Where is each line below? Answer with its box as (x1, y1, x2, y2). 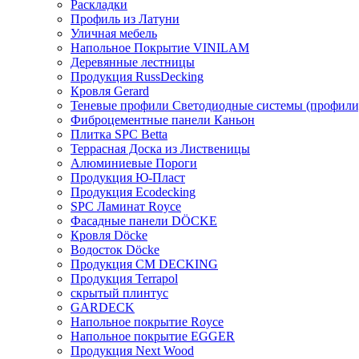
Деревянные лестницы (71, 55, 195, 69)
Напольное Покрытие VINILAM (71, 41, 249, 54)
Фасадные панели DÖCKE (71, 214, 217, 228)
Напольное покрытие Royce (71, 315, 224, 329)
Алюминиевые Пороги (71, 156, 197, 170)
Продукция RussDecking (71, 70, 204, 83)
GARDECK (71, 301, 135, 314)
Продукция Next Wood (71, 344, 194, 357)
